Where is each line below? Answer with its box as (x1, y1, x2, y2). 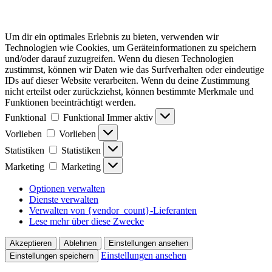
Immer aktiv (107, 112, 155, 123)
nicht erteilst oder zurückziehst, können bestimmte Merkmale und (5, 86, 254, 97)
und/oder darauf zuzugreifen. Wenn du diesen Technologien (5, 53, 234, 64)
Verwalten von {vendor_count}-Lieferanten (29, 205, 197, 216)
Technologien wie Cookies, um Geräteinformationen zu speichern (5, 42, 256, 53)
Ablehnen (64, 238, 97, 248)
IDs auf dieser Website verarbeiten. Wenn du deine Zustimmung (5, 75, 250, 86)
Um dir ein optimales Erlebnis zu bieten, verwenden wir (5, 31, 219, 42)
